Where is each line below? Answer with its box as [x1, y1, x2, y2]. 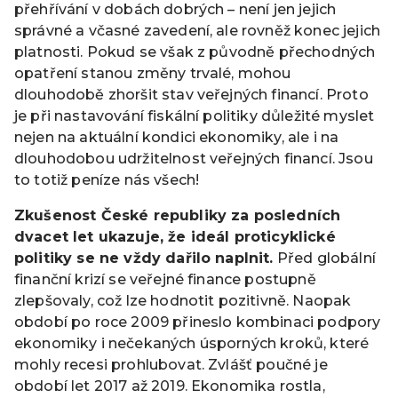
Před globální [273, 250, 376, 267]
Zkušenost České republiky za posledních [14, 207, 341, 225]
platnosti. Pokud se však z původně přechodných [14, 44, 376, 61]
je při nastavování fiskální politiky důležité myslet [14, 107, 375, 125]
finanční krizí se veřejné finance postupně [14, 271, 316, 289]
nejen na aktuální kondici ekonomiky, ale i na [14, 129, 339, 147]
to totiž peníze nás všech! [14, 171, 200, 189]
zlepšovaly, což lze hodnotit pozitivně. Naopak [14, 292, 352, 310]
